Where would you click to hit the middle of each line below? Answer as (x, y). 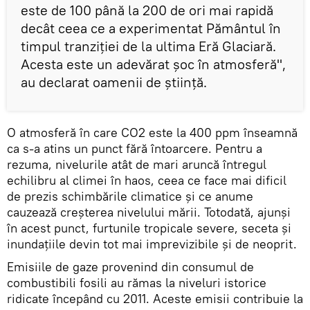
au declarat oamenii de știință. (114, 82)
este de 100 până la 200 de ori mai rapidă (147, 10)
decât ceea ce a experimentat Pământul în (151, 28)
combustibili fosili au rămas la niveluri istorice (137, 283)
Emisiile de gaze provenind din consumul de (130, 267)
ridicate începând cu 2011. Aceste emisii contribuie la (155, 299)
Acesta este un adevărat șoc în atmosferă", (153, 64)
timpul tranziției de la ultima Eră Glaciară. (148, 46)
